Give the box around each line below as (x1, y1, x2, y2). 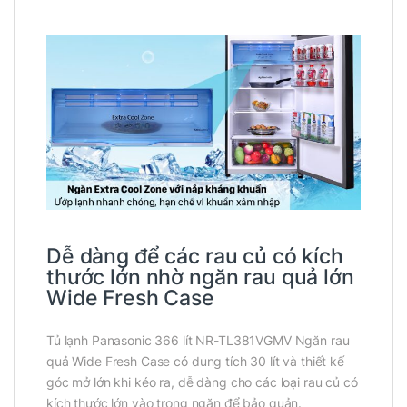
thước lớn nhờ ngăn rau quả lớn (46, 264, 354, 291)
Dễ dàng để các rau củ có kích (46, 243, 343, 270)
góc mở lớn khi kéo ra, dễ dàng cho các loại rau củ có (46, 374, 358, 391)
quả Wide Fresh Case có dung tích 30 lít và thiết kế (46, 353, 344, 370)
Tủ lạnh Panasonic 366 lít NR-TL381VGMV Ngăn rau (46, 333, 350, 349)
